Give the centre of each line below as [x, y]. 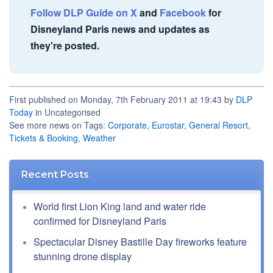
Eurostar [168, 125]
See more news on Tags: [58, 125]
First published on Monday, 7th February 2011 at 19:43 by [122, 100]
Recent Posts [55, 175]
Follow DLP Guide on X [84, 13]
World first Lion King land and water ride [120, 207]
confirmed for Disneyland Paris [100, 221]
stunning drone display [83, 257]
